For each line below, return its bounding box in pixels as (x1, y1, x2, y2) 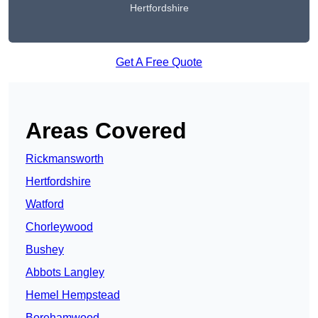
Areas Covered (26, 118, 187, 144)
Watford (26, 198, 64, 211)
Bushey (26, 243, 64, 256)
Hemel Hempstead (26, 289, 120, 302)
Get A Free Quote (116, 56, 202, 69)
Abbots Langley (26, 266, 104, 279)
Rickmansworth (26, 153, 104, 165)
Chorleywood (26, 221, 93, 234)
